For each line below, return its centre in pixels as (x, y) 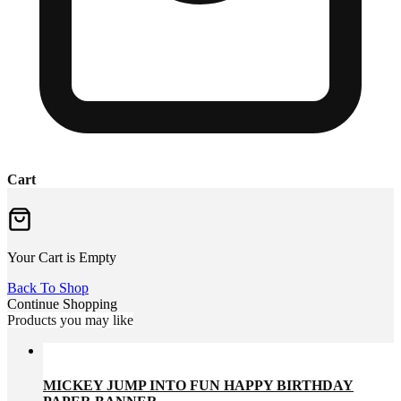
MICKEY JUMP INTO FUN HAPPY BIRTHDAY (198, 386)
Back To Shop (48, 288)
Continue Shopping (62, 304)
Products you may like (70, 320)
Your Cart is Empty (62, 258)
